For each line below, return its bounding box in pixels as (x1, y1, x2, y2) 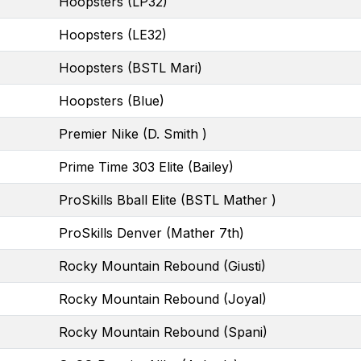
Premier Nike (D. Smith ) (59, 125, 207, 142)
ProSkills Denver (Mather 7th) (59, 224, 244, 241)
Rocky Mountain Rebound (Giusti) (59, 257, 266, 274)
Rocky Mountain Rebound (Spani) (59, 323, 268, 340)
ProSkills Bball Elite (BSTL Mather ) (59, 191, 276, 208)
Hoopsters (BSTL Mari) (59, 59, 202, 76)
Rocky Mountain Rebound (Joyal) (59, 290, 267, 307)
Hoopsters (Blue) (59, 92, 164, 109)
